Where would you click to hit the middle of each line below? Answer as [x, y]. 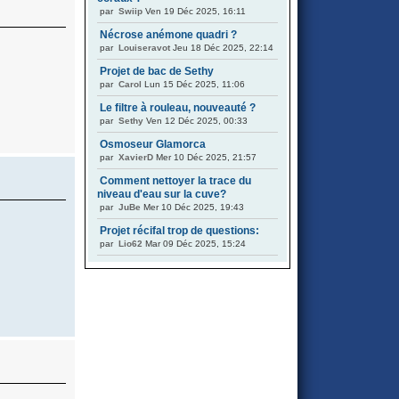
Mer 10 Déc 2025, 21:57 [205, 157]
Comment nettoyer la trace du [175, 181]
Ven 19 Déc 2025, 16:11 [194, 11]
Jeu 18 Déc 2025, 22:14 [222, 48]
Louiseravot [144, 48]
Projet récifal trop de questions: [179, 231]
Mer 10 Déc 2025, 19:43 [192, 207]
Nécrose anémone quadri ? [168, 35]
